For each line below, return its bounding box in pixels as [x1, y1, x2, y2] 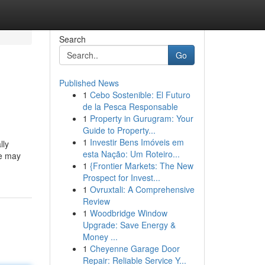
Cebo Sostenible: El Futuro [89, 89, 190, 101]
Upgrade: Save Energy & [82, 219, 176, 231]
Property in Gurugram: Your [89, 112, 193, 124]
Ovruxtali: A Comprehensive [89, 183, 195, 195]
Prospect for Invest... [82, 172, 160, 183]
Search [59, 33, 86, 45]
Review [82, 195, 110, 207]
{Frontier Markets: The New [89, 160, 193, 172]
